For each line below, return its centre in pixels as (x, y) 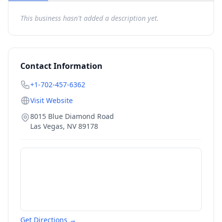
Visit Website (52, 100)
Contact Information (61, 66)
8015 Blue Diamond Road (72, 116)
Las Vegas (47, 126)
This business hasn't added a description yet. (90, 18)
